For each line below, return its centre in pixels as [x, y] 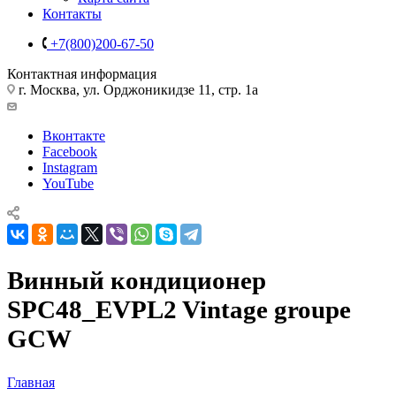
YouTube [68, 183]
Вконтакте [74, 135]
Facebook [70, 151]
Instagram [70, 167]
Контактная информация [82, 73]
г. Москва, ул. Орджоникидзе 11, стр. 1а [137, 89]
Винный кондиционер [137, 280]
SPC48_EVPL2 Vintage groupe [179, 309]
